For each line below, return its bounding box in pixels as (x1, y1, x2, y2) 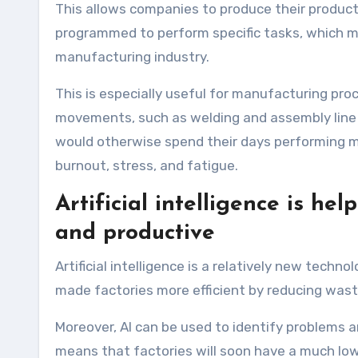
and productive (55, 222, 215, 245)
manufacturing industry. (55, 49, 209, 66)
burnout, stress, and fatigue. (55, 157, 238, 174)
